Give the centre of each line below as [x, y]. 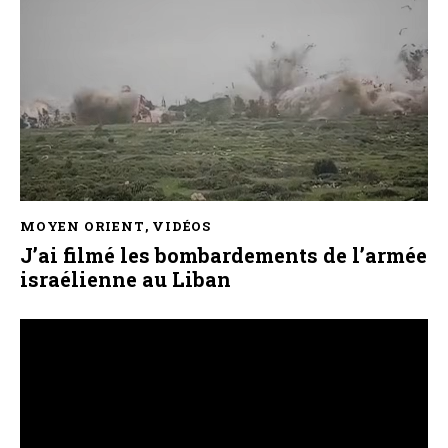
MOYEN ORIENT [82, 225]
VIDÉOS [182, 225]
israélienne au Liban [125, 279]
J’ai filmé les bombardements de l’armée [223, 255]
